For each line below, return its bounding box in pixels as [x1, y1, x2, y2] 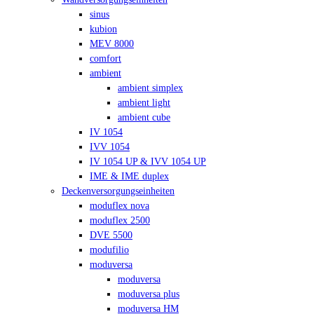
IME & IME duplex [90, 170, 169, 182]
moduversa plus [118, 287, 179, 299]
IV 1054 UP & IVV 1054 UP [90, 155, 206, 167]
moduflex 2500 [90, 214, 150, 226]
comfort [90, 52, 121, 64]
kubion [90, 22, 117, 34]
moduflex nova [90, 199, 149, 211]
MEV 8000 [90, 37, 134, 49]
